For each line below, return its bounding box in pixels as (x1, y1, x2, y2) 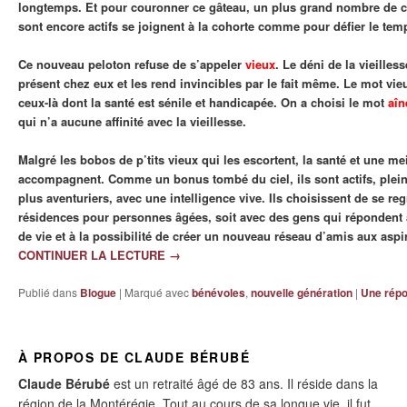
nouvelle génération (251, 284, 352, 302)
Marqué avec (124, 284, 189, 301)
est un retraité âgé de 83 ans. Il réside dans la (110, 373, 378, 392)
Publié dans (18, 284, 77, 301)
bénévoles (192, 284, 245, 302)
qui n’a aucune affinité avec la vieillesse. (18, 113, 246, 131)
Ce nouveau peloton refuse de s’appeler (18, 55, 245, 74)
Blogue (80, 284, 116, 302)
